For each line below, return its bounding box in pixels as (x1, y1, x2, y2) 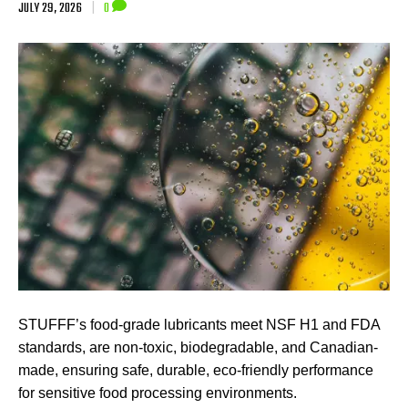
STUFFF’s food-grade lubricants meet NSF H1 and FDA (18, 317, 380, 333)
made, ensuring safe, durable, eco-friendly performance (18, 362, 373, 379)
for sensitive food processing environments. (18, 385, 297, 402)
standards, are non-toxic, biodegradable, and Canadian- (18, 340, 378, 356)
